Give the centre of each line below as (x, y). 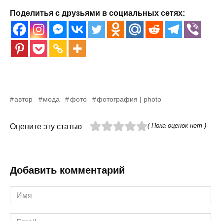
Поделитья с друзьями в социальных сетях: (97, 13)
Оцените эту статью (46, 126)
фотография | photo (129, 99)
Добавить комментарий (67, 170)
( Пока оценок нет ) (177, 125)
